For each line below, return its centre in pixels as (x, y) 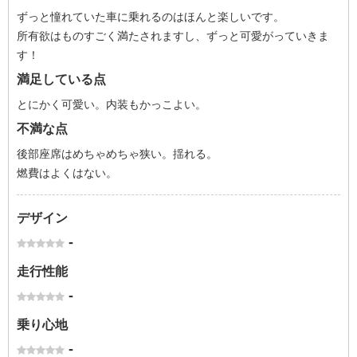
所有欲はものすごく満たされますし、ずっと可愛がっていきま (173, 36)
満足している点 (61, 79)
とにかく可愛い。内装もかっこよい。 (112, 104)
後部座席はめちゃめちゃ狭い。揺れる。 (117, 154)
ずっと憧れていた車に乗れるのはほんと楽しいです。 (151, 17)
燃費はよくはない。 (67, 173)
